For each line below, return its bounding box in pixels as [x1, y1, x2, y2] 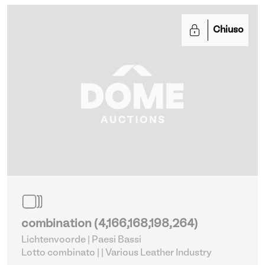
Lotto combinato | [21, 249, 99, 257]
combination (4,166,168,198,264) [21, 219, 198, 230]
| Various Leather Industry [105, 249, 212, 257]
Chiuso [213, 26, 244, 34]
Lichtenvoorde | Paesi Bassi [21, 236, 141, 244]
